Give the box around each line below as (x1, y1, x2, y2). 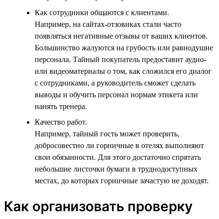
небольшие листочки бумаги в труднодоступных (35, 164, 197, 173)
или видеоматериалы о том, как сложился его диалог (35, 66, 212, 75)
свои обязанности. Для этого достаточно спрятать (35, 153, 201, 161)
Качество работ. (35, 117, 87, 126)
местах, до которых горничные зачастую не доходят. (35, 176, 209, 185)
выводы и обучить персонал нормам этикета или (35, 90, 198, 99)
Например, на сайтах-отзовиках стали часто (35, 20, 181, 28)
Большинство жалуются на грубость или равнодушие (35, 43, 213, 52)
